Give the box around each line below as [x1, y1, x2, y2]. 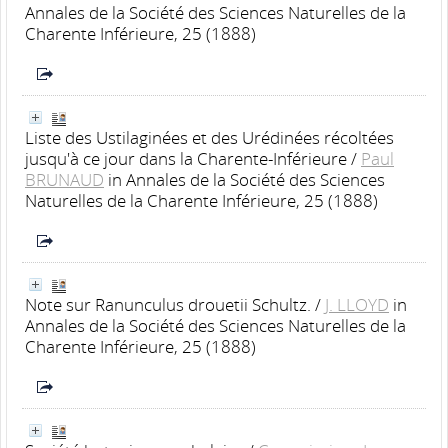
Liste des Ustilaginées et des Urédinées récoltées [25, 125, 394, 149]
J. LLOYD [325, 292, 389, 316]
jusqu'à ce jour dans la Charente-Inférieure [25, 146, 347, 170]
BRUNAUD [25, 167, 104, 191]
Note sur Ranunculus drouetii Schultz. [25, 292, 311, 316]
